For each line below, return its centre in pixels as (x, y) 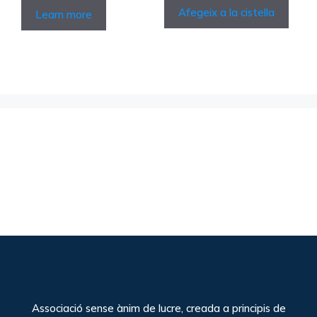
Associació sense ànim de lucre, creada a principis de (158, 308)
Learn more (64, 14)
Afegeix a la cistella (226, 12)
